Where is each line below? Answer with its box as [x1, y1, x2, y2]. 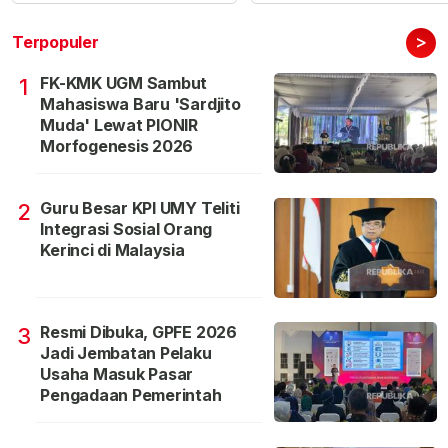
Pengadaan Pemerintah [40, 384, 222, 405]
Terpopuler [12, 31, 99, 52]
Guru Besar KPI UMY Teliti [40, 197, 240, 218]
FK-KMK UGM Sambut [40, 72, 208, 93]
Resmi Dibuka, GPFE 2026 [40, 321, 237, 342]
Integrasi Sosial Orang [40, 218, 213, 239]
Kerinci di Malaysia [40, 239, 185, 260]
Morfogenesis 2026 [40, 135, 194, 156]
